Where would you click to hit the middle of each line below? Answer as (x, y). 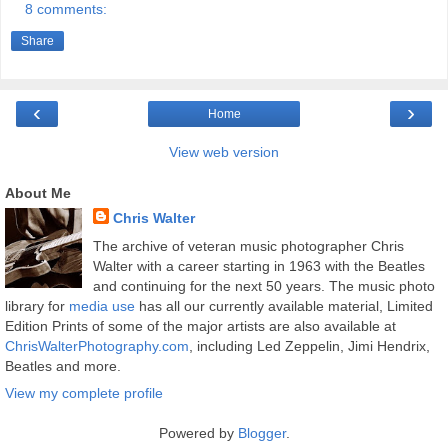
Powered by (198, 432)
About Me (38, 193)
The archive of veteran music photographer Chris (248, 245)
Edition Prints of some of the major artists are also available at (200, 325)
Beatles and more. (63, 365)
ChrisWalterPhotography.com (97, 345)
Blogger (261, 432)
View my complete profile (84, 392)
